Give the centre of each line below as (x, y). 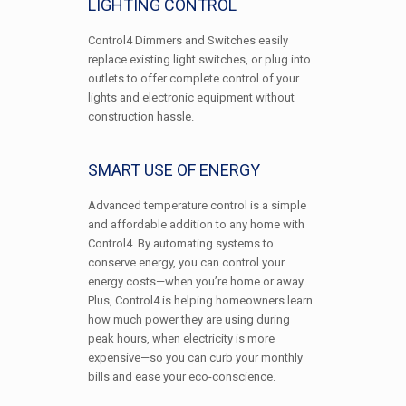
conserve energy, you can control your (186, 262)
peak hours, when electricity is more (181, 338)
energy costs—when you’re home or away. (196, 281)
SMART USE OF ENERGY (174, 170)
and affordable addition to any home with (196, 224)
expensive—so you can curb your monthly (195, 358)
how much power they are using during (188, 319)
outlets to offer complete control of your (193, 78)
